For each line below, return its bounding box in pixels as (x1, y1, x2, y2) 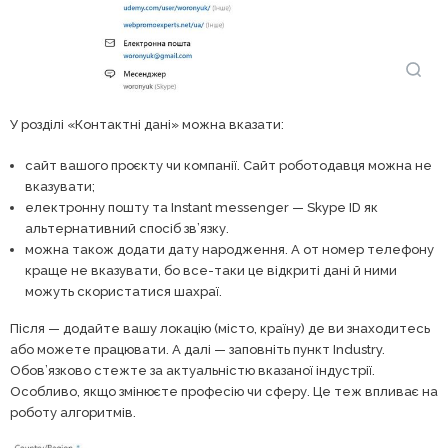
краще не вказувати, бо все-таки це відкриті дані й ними (25, 263, 397, 279)
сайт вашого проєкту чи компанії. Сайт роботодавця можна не (25, 158, 432, 174)
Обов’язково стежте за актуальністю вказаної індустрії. (10, 363, 375, 379)
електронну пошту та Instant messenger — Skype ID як (25, 200, 378, 216)
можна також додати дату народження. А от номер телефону (25, 242, 434, 258)
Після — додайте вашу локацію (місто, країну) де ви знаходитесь (10, 321, 430, 337)
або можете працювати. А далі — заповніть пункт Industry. (10, 342, 385, 358)
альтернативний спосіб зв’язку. (25, 221, 232, 237)
